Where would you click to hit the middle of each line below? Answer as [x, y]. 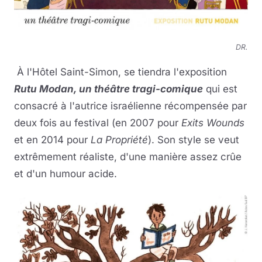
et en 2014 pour [52, 140]
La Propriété [119, 140]
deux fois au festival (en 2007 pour [98, 123]
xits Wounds [216, 123]
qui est [220, 89]
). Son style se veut [194, 140]
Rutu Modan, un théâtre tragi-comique [108, 89]
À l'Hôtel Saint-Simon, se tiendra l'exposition [120, 72]
